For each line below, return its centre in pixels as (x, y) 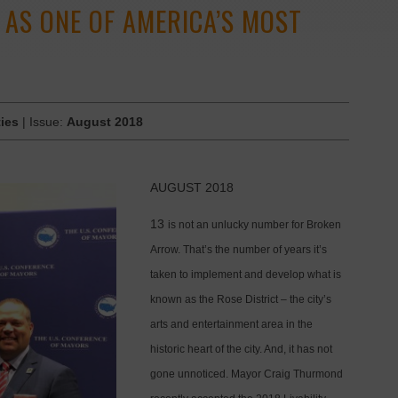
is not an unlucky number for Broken (254, 224)
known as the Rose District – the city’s (240, 299)
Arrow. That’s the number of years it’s (238, 249)
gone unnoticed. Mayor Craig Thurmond (246, 374)
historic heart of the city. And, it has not (241, 349)
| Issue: (43, 122)
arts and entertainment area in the (231, 324)
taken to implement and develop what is (245, 274)
